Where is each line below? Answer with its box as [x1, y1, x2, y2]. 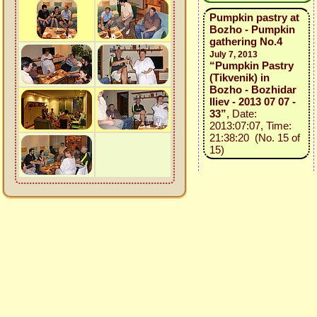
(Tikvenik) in [209, 71, 270, 83]
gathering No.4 [209, 35, 282, 47]
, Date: [226, 108, 257, 120]
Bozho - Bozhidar [209, 83, 296, 96]
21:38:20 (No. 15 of [209, 132, 300, 144]
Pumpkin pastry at [209, 11, 299, 23]
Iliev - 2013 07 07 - [209, 96, 296, 108]
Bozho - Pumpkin [209, 23, 295, 35]
